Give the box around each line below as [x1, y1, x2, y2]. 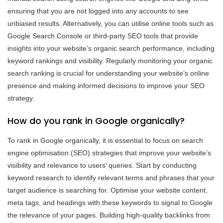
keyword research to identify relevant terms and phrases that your [7, 173, 215, 182]
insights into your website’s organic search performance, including [7, 44, 215, 52]
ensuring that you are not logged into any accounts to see [7, 6, 189, 15]
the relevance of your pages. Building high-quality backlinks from [7, 211, 210, 219]
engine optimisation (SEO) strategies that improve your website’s [7, 148, 211, 157]
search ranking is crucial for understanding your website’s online [7, 69, 209, 77]
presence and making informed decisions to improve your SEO [7, 81, 205, 90]
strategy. [7, 94, 34, 102]
